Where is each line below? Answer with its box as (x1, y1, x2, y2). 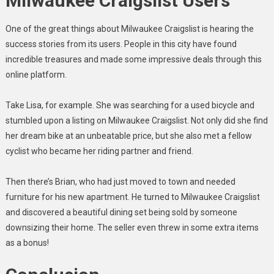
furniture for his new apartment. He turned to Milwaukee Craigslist (5, 191, 260, 202)
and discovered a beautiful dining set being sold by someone (5, 207, 237, 217)
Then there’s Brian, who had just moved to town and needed (5, 176, 235, 187)
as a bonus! (5, 237, 49, 248)
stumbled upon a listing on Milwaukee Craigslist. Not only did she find (5, 115, 268, 125)
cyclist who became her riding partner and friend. (5, 146, 193, 156)
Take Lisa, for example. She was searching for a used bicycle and (5, 100, 254, 110)
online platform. (5, 69, 67, 80)
